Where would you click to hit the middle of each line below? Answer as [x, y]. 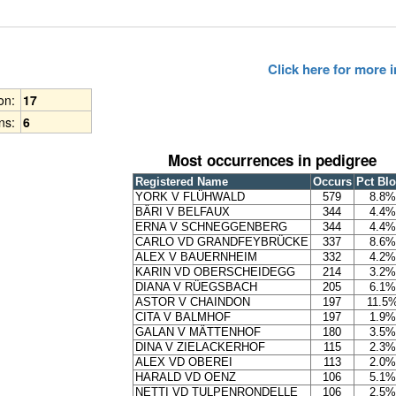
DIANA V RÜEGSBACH [196, 287]
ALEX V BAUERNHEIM [196, 257]
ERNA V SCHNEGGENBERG [211, 227]
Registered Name [181, 182]
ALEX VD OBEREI [183, 362]
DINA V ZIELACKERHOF [200, 347]
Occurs [332, 182]
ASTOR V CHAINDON [192, 302]
